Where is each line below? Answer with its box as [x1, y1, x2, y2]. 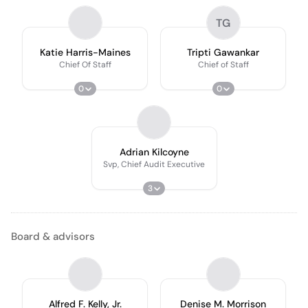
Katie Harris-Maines [39, 46, 131, 58]
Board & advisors [11, 230, 95, 243]
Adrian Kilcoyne [119, 146, 189, 158]
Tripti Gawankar [187, 46, 259, 58]
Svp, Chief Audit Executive [103, 159, 205, 170]
